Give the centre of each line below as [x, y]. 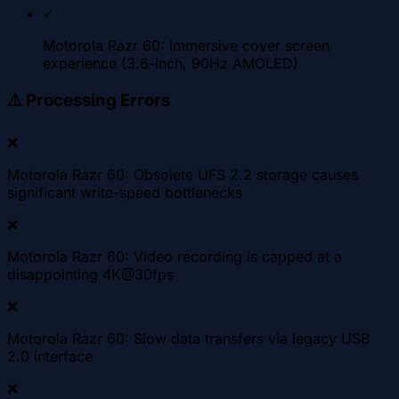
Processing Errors [98, 101]
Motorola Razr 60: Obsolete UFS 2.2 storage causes [183, 174]
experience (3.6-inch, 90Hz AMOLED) [171, 63]
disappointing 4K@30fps [90, 274]
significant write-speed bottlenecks [125, 192]
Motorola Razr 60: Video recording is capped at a [175, 256]
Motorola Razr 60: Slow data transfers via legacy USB [188, 338]
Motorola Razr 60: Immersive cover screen [186, 45]
